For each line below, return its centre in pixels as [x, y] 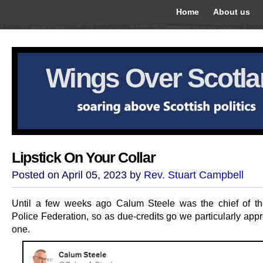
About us [232, 12]
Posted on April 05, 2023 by [78, 175]
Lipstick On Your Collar [84, 158]
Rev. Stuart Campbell [194, 175]
